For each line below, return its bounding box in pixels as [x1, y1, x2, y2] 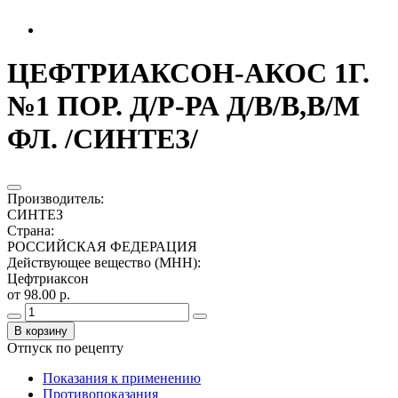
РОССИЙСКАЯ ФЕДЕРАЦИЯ [7, 238, 197, 254]
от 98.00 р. [7, 286, 70, 302]
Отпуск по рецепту [7, 339, 123, 355]
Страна [7, 222, 51, 238]
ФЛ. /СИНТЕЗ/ [7, 123, 198, 155]
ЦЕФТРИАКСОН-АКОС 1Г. [7, 57, 370, 90]
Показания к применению [43, 370, 201, 386]
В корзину [14, 323, 68, 338]
